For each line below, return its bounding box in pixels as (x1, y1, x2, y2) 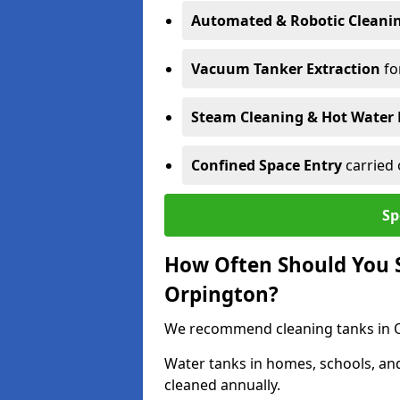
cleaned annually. (164, 375, 280, 395)
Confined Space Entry (191, 155, 342, 175)
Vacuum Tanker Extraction (191, 59, 380, 79)
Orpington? (164, 280, 279, 308)
